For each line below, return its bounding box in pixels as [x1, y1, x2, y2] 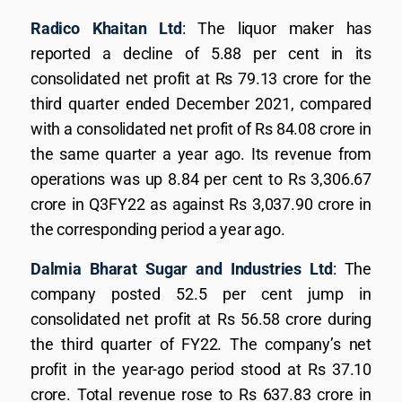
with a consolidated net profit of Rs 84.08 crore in [31, 119, 371, 138]
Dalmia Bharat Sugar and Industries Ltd [31, 259, 333, 278]
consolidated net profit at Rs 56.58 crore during [31, 310, 371, 328]
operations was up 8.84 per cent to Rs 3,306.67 [31, 170, 371, 188]
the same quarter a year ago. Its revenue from [31, 144, 371, 163]
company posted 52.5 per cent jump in [31, 284, 371, 303]
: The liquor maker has [181, 19, 371, 38]
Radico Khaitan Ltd [31, 19, 182, 38]
